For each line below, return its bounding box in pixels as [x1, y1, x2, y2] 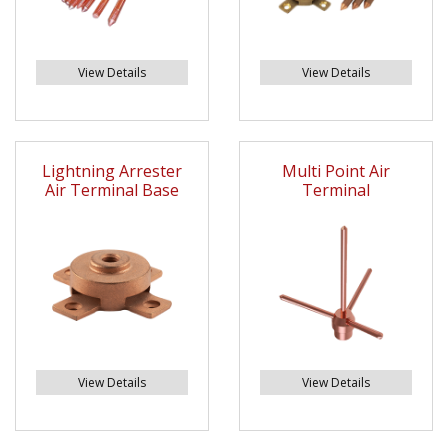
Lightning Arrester [42, 160, 182, 183]
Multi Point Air [282, 160, 390, 183]
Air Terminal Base [45, 179, 179, 202]
